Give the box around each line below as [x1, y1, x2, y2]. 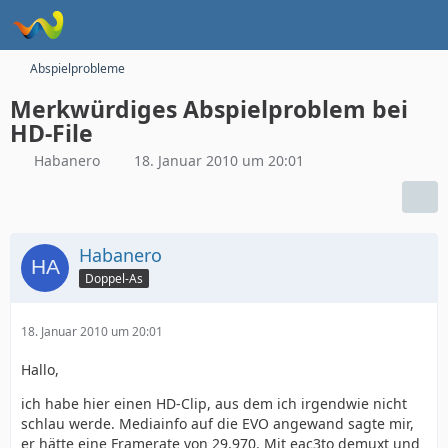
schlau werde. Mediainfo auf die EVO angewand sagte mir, [21, 414, 414, 433]
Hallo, [21, 360, 59, 379]
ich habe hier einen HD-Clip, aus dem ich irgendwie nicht [21, 394, 407, 413]
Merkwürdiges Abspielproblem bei [10, 93, 408, 125]
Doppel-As [85, 269, 143, 287]
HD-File [10, 117, 93, 149]
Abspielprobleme [30, 60, 125, 77]
